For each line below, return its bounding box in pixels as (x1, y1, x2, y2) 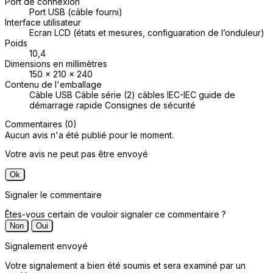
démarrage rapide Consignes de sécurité (29, 100, 196, 111)
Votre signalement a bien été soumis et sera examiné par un (5, 260, 246, 271)
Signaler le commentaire (5, 190, 102, 200)
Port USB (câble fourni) (29, 7, 122, 18)
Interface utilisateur (5, 17, 81, 28)
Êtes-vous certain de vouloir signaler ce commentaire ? (5, 209, 226, 220)
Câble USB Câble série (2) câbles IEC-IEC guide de (29, 90, 235, 101)
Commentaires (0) (5, 119, 77, 130)
